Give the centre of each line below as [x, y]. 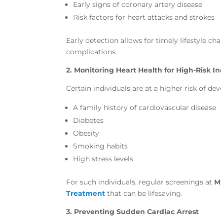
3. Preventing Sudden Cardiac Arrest [133, 211]
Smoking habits [101, 146]
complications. [92, 52]
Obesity [86, 133]
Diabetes [89, 120]
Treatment [86, 193]
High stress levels [103, 159]
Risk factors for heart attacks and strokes [144, 17]
